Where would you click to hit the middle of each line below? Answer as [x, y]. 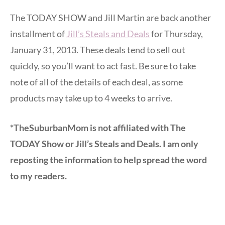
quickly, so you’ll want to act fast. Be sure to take [103, 66]
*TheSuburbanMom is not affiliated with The [98, 127]
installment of [38, 33]
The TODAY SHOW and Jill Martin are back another [110, 17]
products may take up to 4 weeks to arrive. [91, 98]
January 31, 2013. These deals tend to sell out [98, 49]
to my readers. [38, 176]
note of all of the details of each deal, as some [96, 82]
